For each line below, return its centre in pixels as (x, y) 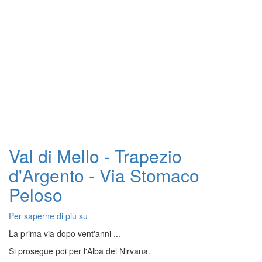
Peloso (36, 194)
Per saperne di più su (48, 216)
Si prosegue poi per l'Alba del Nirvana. (80, 251)
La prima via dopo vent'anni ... (65, 233)
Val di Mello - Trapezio (95, 156)
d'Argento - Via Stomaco (104, 175)
